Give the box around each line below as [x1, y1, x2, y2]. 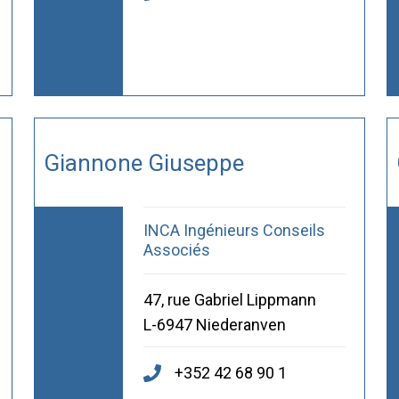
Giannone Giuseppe [43, 149, 244, 176]
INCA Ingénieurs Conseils [142, 221, 325, 240]
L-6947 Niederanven [142, 315, 286, 335]
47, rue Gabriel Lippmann [142, 290, 316, 310]
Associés [142, 240, 210, 260]
